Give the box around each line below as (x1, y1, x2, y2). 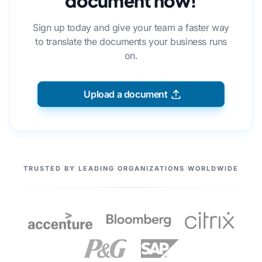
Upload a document (84, 88, 168, 101)
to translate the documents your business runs (35, 36, 227, 48)
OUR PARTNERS (9, 163, 71, 171)
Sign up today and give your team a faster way (32, 22, 229, 34)
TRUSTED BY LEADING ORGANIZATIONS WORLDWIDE (23, 164, 239, 173)
